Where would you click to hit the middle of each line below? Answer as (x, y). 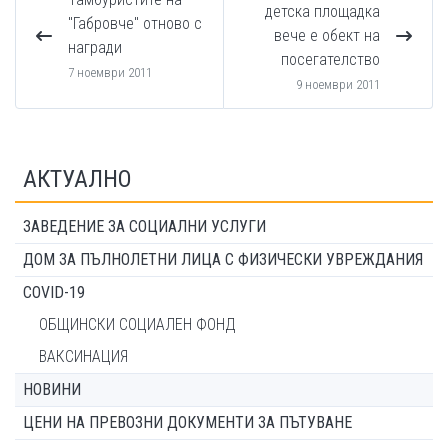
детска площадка (322, 11)
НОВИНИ (52, 389)
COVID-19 (54, 292)
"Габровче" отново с (135, 23)
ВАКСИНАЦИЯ (83, 356)
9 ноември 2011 (338, 84)
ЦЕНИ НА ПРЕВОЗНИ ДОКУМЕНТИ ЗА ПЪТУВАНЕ (187, 422)
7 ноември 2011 (110, 72)
